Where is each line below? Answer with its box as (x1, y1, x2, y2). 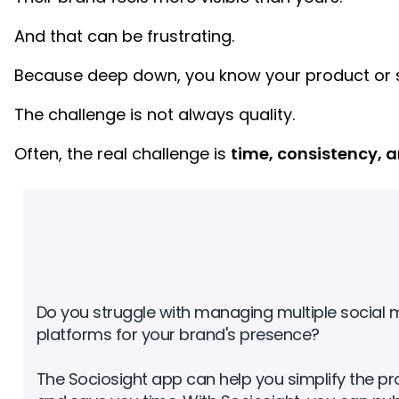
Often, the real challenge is (13, 142, 231, 165)
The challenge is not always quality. (13, 103, 295, 126)
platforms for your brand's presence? (36, 323, 320, 346)
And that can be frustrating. (13, 25, 234, 47)
